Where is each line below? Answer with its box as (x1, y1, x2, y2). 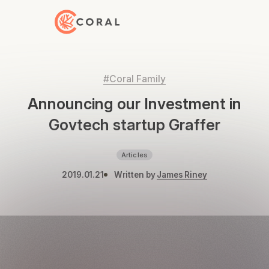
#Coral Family (103, 73, 166, 85)
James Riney (157, 170, 207, 180)
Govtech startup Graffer (49, 115, 220, 134)
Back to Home (53, 10, 116, 22)
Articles (121, 151, 148, 159)
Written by (112, 170, 157, 180)
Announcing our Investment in (28, 94, 241, 113)
